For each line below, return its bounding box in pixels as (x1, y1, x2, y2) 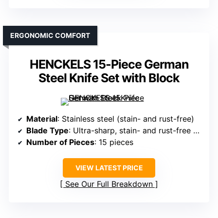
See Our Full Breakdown (65, 179, 153, 189)
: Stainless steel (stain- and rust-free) (57, 113, 194, 124)
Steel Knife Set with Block (38, 70, 180, 85)
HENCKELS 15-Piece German (29, 56, 189, 72)
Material (26, 113, 57, 124)
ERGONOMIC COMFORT (10, 31, 90, 39)
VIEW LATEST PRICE (75, 163, 143, 172)
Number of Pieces (26, 137, 94, 147)
